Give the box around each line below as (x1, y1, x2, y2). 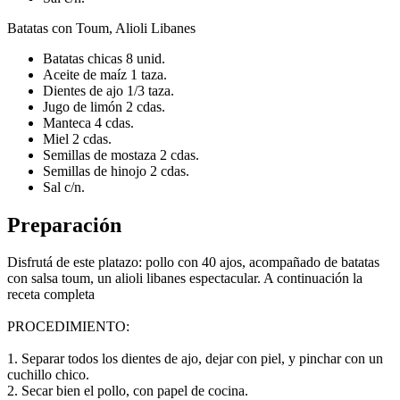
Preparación (7, 212, 121, 237)
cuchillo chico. (7, 367, 89, 383)
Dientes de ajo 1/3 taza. (43, 82, 174, 98)
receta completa (7, 287, 95, 303)
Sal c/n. (43, 179, 85, 195)
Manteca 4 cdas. (43, 114, 134, 130)
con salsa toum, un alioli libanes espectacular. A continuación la (7, 271, 362, 287)
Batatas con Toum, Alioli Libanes (7, 20, 196, 36)
